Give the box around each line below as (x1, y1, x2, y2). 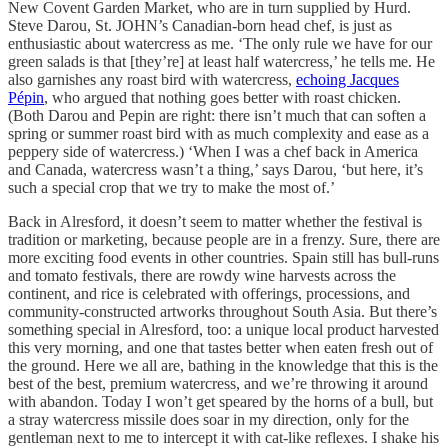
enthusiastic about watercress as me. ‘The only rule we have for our (8, 35, 432, 53)
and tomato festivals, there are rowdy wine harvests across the (8, 267, 396, 285)
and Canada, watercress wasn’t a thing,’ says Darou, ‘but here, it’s (8, 161, 423, 179)
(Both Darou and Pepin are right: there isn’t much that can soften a (8, 107, 426, 125)
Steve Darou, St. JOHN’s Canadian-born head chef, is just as (8, 17, 392, 35)
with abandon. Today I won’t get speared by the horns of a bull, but (8, 393, 433, 411)
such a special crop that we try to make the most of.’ (8, 179, 339, 197)
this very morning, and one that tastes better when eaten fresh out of (8, 339, 433, 357)
